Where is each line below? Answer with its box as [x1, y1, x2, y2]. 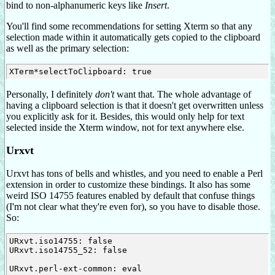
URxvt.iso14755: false [9, 236, 112, 246]
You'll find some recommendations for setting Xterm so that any [6, 20, 252, 31]
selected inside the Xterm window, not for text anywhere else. [6, 122, 244, 133]
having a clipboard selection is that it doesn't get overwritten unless [6, 99, 263, 110]
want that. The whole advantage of [114, 88, 251, 99]
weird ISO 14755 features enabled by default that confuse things [6, 190, 255, 201]
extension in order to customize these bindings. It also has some [6, 179, 250, 190]
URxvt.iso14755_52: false [9, 246, 127, 255]
